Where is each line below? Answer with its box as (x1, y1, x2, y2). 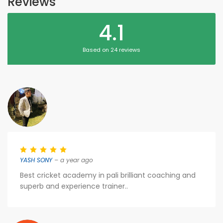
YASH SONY (20, 156, 52, 164)
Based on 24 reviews (83, 46, 140, 54)
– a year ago (52, 156, 93, 164)
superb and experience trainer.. (20, 181, 128, 191)
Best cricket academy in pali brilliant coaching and (20, 170, 196, 180)
